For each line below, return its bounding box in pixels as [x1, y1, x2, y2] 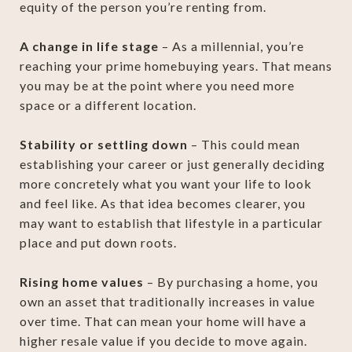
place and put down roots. [20, 234, 177, 250]
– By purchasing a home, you [144, 273, 318, 289]
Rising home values [20, 273, 144, 289]
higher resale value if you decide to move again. [20, 332, 307, 348]
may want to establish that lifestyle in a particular [20, 214, 323, 230]
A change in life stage [20, 38, 159, 53]
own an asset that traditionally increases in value [20, 293, 315, 309]
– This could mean [188, 136, 300, 152]
